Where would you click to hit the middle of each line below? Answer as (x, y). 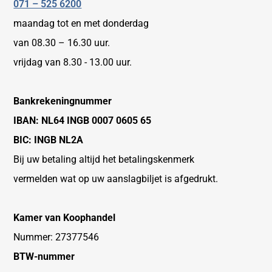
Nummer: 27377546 (56, 237)
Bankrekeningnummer (63, 101)
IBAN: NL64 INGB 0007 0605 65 (83, 120)
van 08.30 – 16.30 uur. (62, 42)
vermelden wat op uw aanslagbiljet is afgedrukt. (116, 178)
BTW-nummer (44, 256)
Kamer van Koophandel (65, 217)
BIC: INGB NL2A (49, 140)
